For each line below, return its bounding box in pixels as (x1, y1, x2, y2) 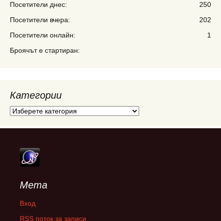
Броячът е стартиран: (10, 46, 80, 54)
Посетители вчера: (10, 15, 70, 24)
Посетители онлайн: (10, 31, 75, 39)
